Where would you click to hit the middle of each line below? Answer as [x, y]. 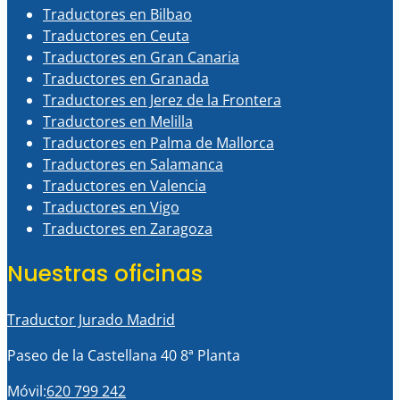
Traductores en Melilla [118, 121]
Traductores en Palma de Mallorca [158, 142]
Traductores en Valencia [125, 185]
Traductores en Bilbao [117, 14]
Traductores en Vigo [111, 207]
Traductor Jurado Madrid [91, 320]
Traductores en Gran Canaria [141, 57]
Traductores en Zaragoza [128, 228]
